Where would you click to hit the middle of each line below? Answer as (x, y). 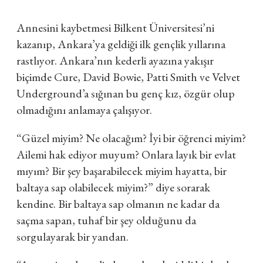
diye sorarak (183, 187)
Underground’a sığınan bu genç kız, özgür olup (126, 93)
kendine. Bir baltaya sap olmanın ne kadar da (118, 204)
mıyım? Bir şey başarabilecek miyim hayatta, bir (122, 171)
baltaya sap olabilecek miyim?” (86, 187)
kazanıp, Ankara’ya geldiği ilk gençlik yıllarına (121, 44)
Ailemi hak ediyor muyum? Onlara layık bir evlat (126, 154)
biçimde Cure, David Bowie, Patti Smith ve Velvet (128, 77)
